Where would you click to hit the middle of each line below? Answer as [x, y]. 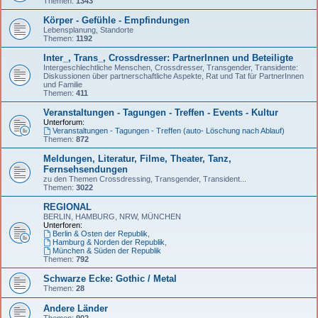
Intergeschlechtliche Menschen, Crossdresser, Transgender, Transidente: [171, 67]
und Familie [63, 84]
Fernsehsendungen [86, 169]
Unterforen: [63, 225]
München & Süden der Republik [106, 250]
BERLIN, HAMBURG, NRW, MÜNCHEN [112, 216]
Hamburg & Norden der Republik [108, 242]
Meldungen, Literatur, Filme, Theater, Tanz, [137, 158]
